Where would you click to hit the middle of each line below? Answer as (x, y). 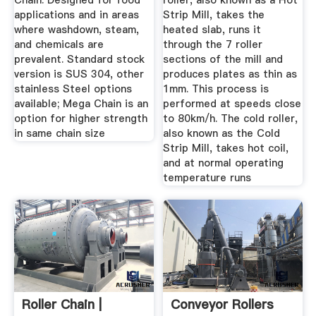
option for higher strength (80, 119)
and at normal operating (224, 163)
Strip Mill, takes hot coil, (226, 148)
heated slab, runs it (212, 30)
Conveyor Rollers (223, 305)
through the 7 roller (213, 45)
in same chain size (59, 134)
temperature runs (207, 178)
